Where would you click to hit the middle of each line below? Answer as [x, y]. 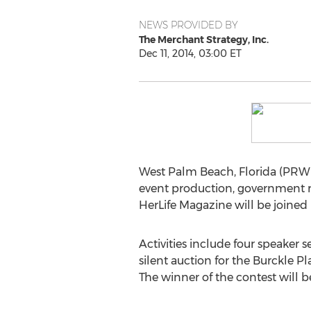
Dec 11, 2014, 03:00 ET [190, 53]
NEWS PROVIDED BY [188, 25]
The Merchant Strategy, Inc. [203, 40]
